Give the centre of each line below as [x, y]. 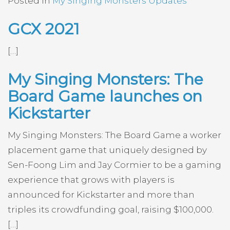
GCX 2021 [44, 29]
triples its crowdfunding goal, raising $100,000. [111, 209]
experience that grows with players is [91, 179]
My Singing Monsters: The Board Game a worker [114, 135]
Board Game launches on [105, 96]
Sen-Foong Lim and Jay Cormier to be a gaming [114, 165]
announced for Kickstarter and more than [101, 194]
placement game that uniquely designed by [107, 150]
